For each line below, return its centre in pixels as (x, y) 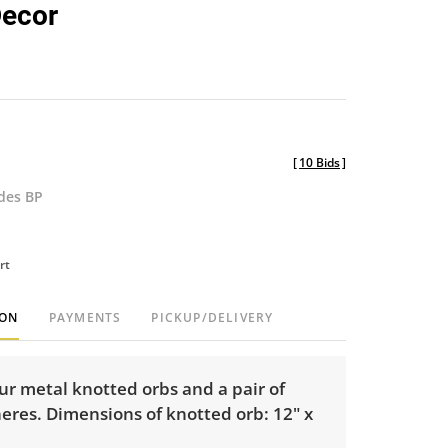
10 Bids (319, 162)
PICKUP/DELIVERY (212, 317)
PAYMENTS (85, 317)
